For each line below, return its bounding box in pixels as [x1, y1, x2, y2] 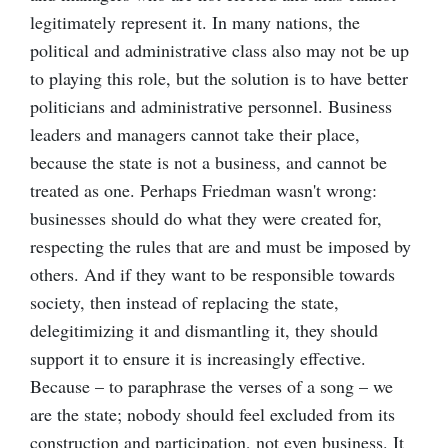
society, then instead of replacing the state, [30, 290, 339, 315]
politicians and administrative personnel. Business [30, 94, 392, 119]
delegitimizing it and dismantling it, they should [30, 318, 378, 343]
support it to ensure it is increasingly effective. [30, 346, 366, 371]
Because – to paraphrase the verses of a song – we [30, 374, 393, 399]
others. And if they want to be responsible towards [30, 262, 395, 287]
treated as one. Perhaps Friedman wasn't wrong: [30, 178, 377, 203]
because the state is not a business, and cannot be [30, 150, 387, 175]
